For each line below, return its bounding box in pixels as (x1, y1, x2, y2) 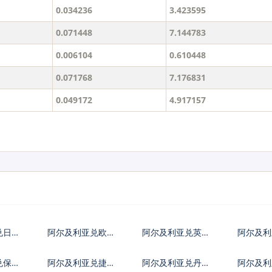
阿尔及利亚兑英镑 (142, 226, 212, 239)
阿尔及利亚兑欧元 (47, 226, 118, 239)
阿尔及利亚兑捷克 (47, 257, 115, 269)
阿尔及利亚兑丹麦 (142, 257, 210, 269)
